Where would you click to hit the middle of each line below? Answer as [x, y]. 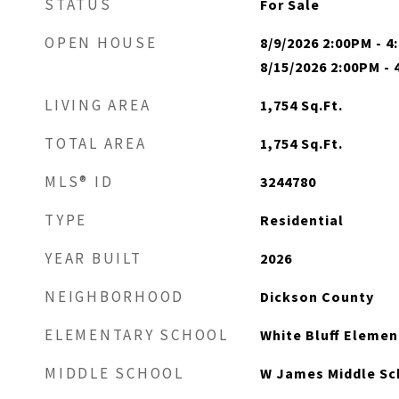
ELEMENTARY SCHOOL [137, 335]
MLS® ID [79, 182]
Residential [301, 220]
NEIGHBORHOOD [114, 297]
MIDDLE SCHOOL [114, 373]
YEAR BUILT [94, 258]
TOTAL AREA [96, 143]
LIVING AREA [98, 105]
